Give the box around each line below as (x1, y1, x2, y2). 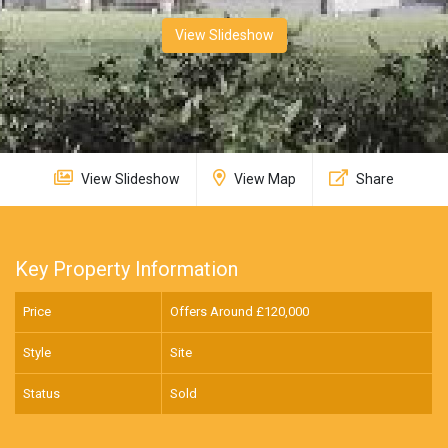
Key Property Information (15, 257, 238, 282)
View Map (231, 171, 296, 188)
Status (23, 386, 60, 402)
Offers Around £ (169, 304, 264, 320)
